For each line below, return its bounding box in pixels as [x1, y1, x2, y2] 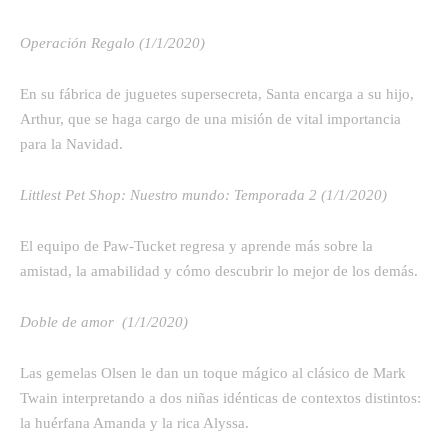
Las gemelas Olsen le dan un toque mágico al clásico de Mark [20, 364, 406, 381]
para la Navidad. [20, 135, 123, 152]
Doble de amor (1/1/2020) [20, 313, 188, 330]
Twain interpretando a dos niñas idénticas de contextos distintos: [20, 389, 421, 406]
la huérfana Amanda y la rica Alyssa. [20, 414, 249, 431]
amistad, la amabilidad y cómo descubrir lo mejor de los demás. [20, 262, 418, 279]
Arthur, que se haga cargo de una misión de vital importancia [20, 110, 401, 127]
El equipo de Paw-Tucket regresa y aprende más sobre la [20, 237, 373, 254]
